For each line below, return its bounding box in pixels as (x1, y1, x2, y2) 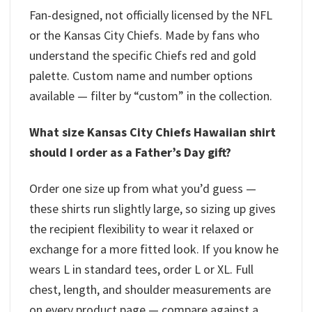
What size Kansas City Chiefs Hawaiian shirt (29, 123, 276, 140)
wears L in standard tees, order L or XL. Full (29, 261, 253, 278)
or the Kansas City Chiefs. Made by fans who (29, 26, 260, 43)
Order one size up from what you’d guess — (29, 180, 256, 197)
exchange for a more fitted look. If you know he (29, 241, 279, 258)
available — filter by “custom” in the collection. (29, 87, 272, 104)
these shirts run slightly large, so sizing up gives (29, 201, 276, 217)
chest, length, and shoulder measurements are (29, 281, 271, 298)
